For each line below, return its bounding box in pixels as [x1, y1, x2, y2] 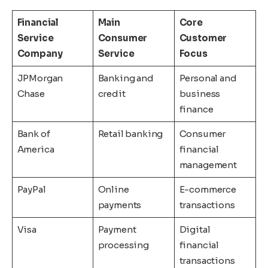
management [179, 159, 237, 171]
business [179, 88, 221, 100]
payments [98, 199, 142, 211]
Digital [179, 224, 211, 236]
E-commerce [179, 184, 236, 196]
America [17, 144, 54, 156]
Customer [179, 32, 227, 44]
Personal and [179, 72, 237, 84]
